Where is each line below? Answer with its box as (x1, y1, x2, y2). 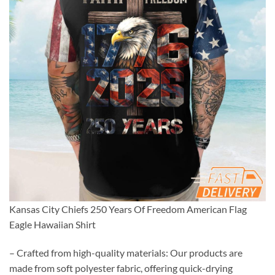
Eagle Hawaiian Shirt (9, 218, 96, 230)
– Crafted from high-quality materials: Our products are (9, 246, 242, 258)
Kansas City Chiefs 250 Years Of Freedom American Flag (9, 203, 247, 215)
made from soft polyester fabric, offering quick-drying (9, 261, 233, 274)
